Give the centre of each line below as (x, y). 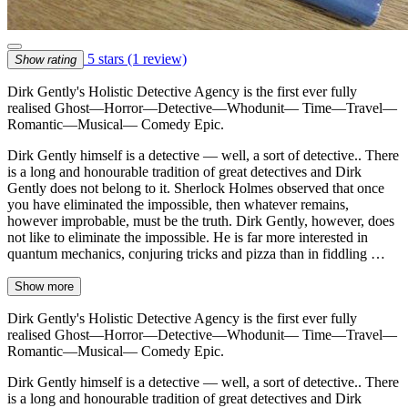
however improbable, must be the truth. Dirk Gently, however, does (201, 220)
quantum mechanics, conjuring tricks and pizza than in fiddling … (196, 253)
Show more (44, 286)
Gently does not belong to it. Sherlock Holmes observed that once (196, 188)
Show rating (46, 59)
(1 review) (157, 58)
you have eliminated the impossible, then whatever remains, (178, 204)
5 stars (106, 58)
